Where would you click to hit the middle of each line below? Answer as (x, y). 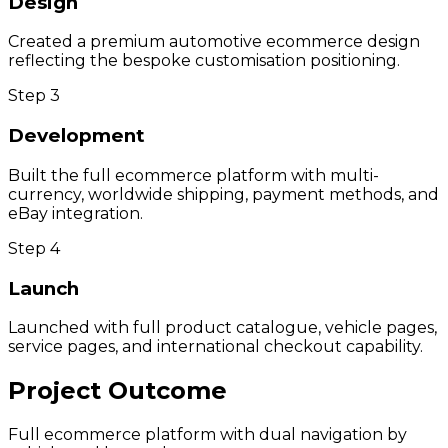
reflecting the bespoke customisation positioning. (204, 61)
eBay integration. (75, 213)
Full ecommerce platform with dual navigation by (207, 435)
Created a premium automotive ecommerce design (214, 42)
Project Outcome (117, 391)
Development (76, 136)
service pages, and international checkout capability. (215, 347)
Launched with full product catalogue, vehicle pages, (222, 328)
